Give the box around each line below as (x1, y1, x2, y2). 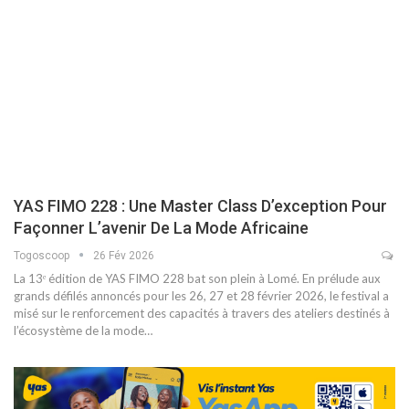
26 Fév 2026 (93, 248, 154, 262)
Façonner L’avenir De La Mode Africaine (14, 217, 309, 237)
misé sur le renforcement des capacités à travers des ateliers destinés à (14, 305, 390, 320)
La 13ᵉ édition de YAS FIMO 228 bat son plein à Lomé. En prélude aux (14, 270, 381, 286)
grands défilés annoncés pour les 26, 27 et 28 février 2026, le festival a (14, 288, 389, 303)
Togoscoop (14, 248, 72, 262)
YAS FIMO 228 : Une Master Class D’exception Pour (14, 195, 387, 215)
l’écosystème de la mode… (14, 322, 152, 338)
